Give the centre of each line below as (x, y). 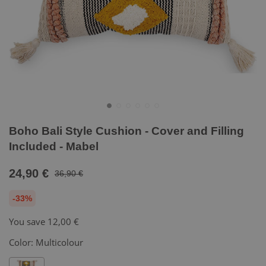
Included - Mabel (54, 146)
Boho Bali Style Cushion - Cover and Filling (126, 131)
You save (28, 221)
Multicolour (59, 242)
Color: (22, 242)
